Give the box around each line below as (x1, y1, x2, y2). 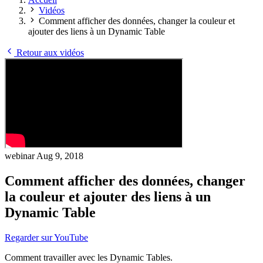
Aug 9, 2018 (36, 151, 83, 161)
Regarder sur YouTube (5, 232, 88, 242)
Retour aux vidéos (14, 48, 84, 58)
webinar (5, 151, 36, 161)
